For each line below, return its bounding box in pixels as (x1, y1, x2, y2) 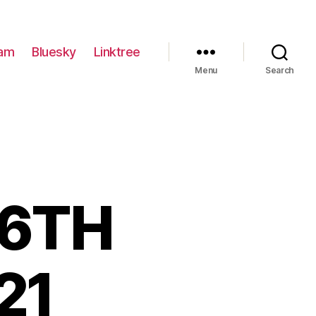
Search (265, 65, 295, 75)
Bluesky (32, 44, 76, 59)
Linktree (93, 44, 140, 59)
